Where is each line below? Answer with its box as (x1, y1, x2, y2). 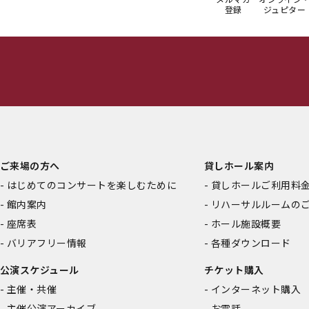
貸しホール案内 (204, 159, 275, 172)
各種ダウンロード (211, 236, 291, 250)
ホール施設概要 (211, 217, 281, 230)
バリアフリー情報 (7, 236, 87, 250)
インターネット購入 (211, 282, 301, 296)
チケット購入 (204, 263, 264, 277)
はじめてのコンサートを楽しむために (7, 178, 177, 192)
